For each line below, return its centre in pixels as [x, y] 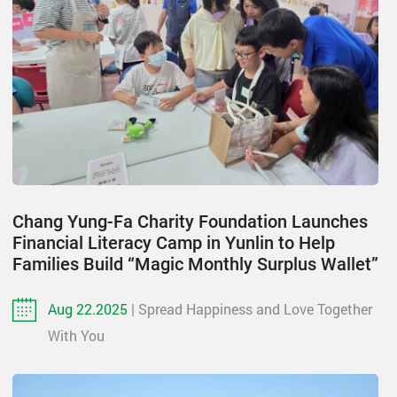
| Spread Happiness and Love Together [252, 308]
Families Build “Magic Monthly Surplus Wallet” [195, 264]
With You [76, 335]
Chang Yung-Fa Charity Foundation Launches [190, 221]
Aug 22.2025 [90, 308]
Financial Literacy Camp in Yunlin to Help [174, 242]
